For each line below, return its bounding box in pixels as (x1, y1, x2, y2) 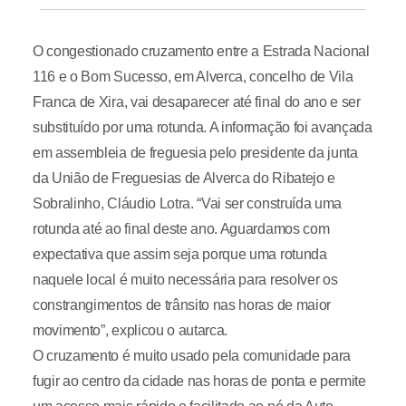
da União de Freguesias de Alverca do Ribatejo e (32, 170, 335, 186)
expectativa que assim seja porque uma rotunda (32, 246, 327, 262)
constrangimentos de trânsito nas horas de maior (32, 297, 331, 313)
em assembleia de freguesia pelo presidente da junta (32, 145, 358, 160)
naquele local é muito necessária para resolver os (32, 272, 338, 287)
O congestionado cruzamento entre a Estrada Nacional (32, 43, 370, 59)
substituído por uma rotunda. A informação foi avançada (32, 120, 372, 135)
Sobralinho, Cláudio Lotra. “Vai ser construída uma (32, 196, 342, 211)
